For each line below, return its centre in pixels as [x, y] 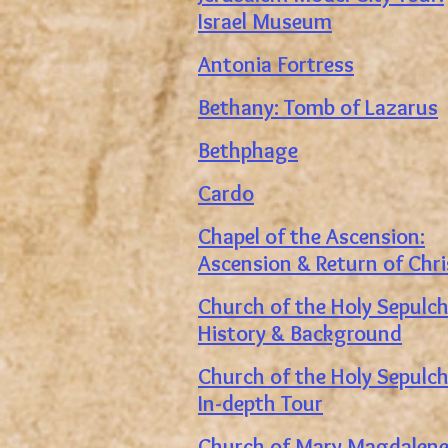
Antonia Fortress [276, 64]
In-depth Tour [260, 403]
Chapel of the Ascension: [311, 236]
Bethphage [248, 150]
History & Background [300, 333]
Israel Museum [265, 21]
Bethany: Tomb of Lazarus [318, 107]
